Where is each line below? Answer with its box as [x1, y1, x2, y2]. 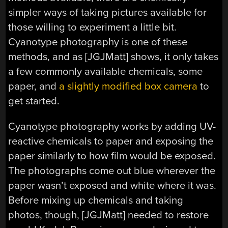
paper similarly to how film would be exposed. [8, 149, 216, 162]
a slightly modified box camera [59, 80, 198, 93]
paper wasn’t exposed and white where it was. [8, 179, 217, 192]
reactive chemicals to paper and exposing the [8, 134, 214, 148]
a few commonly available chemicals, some [8, 65, 203, 78]
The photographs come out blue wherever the [8, 164, 216, 177]
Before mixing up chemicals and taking [8, 193, 184, 207]
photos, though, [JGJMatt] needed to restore [8, 208, 209, 221]
